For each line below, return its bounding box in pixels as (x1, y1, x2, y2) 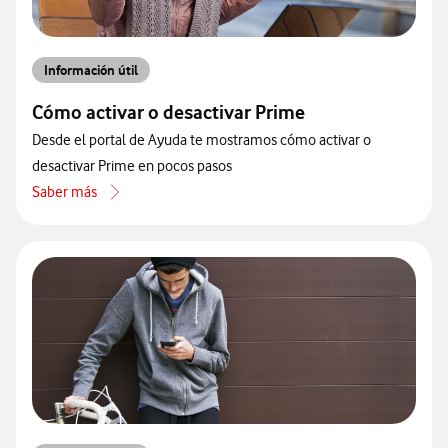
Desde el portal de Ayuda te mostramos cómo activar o (32, 131, 371, 150)
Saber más (32, 183, 97, 202)
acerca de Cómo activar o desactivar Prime (31, 194, 293, 213)
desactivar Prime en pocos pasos (32, 157, 232, 176)
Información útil (44, 62, 138, 79)
